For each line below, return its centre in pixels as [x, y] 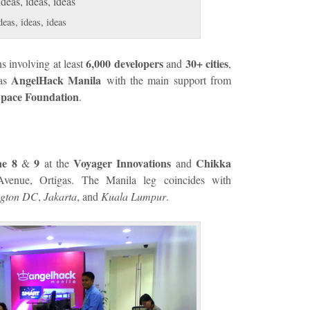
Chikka [214, 163]
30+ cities [207, 63]
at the [54, 163]
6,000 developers [125, 63]
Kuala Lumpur [134, 196]
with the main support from [169, 80]
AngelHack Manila [59, 80]
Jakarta [60, 196]
